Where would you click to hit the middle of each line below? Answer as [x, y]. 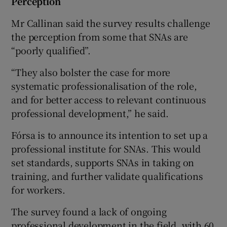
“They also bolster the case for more [91, 72]
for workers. [39, 189]
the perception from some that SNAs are [100, 36]
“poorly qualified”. [51, 50]
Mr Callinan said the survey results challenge [111, 23]
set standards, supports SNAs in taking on [103, 162]
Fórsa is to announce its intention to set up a [110, 135]
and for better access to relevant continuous [109, 99]
